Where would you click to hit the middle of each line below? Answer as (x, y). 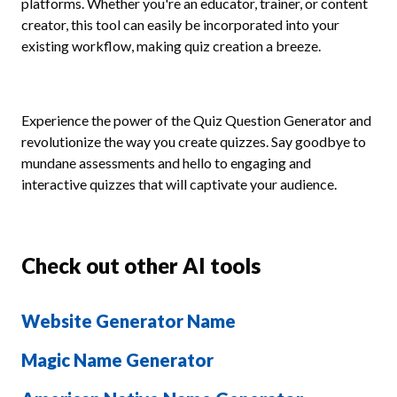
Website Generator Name (128, 321)
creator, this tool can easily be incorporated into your (180, 24)
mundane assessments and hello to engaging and (166, 163)
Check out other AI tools (141, 265)
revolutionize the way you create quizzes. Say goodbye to (194, 141)
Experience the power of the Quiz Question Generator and (196, 120)
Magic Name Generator (117, 360)
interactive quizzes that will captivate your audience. (179, 184)
